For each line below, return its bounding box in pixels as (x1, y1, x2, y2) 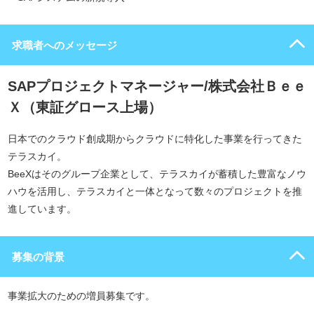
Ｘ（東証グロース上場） (8, 100, 162, 115)
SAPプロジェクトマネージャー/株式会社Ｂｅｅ (8, 78, 306, 94)
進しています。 (8, 203, 76, 214)
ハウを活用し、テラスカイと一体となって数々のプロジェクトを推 (8, 186, 302, 197)
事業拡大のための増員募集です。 (8, 290, 155, 301)
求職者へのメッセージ (12, 39, 117, 51)
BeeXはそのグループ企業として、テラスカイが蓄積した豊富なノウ (8, 168, 306, 179)
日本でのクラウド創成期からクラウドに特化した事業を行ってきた (8, 133, 302, 144)
